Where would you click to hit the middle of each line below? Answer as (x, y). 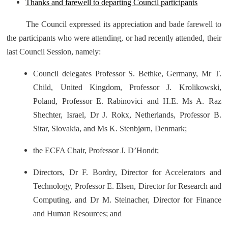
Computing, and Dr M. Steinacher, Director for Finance (127, 200)
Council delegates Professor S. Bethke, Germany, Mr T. (127, 74)
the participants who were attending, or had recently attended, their (114, 38)
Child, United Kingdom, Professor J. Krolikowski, (127, 87)
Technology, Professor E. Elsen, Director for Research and (127, 186)
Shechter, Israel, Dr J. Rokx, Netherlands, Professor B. (127, 115)
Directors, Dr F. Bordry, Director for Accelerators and (127, 172)
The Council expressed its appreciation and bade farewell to (124, 24)
